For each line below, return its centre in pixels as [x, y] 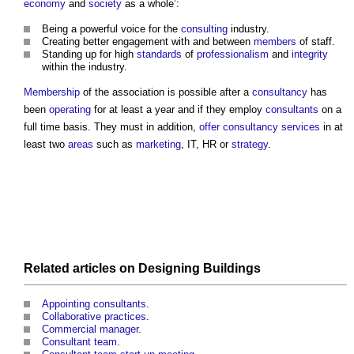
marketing [158, 145]
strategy [250, 145]
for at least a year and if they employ [178, 110]
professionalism [233, 55]
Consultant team [79, 341]
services [301, 127]
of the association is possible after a [166, 92]
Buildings [232, 268]
